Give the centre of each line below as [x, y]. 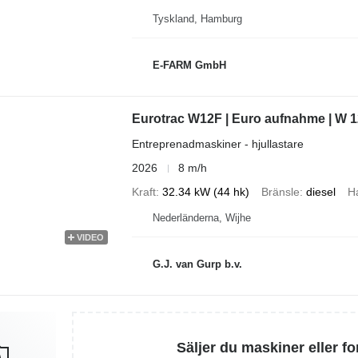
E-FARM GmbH [189, 65]
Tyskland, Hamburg [197, 19]
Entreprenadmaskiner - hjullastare [217, 144]
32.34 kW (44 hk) [205, 192]
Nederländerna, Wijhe [201, 218]
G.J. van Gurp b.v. [197, 264]
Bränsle [280, 192]
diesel [320, 192]
